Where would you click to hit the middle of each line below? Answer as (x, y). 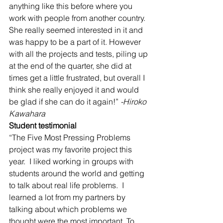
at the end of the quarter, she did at (71, 66)
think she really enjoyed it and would (75, 90)
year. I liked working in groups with (72, 161)
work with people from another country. (78, 18)
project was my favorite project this (71, 149)
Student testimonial (43, 125)
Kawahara (27, 113)
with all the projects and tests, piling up (79, 54)
